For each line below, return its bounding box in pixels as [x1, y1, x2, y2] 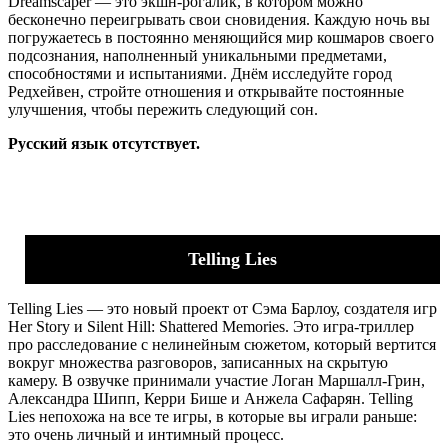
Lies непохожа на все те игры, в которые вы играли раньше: [8, 407, 417, 425]
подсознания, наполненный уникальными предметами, [8, 46, 387, 64]
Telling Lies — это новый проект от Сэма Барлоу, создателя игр [8, 299, 437, 317]
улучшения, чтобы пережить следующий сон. [8, 100, 318, 118]
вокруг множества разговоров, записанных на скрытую [8, 353, 388, 371]
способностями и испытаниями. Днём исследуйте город [8, 64, 392, 82]
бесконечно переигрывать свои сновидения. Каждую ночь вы [8, 10, 430, 28]
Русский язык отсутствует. [8, 134, 200, 152]
